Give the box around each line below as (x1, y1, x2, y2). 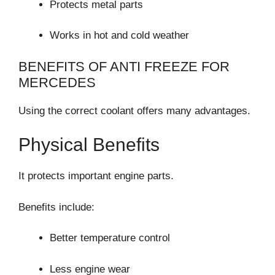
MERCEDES (18, 74, 96, 90)
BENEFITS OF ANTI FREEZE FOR (18, 58, 230, 74)
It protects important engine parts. (18, 170, 174, 182)
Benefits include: (18, 201, 95, 213)
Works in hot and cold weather (50, 29, 189, 42)
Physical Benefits (18, 134, 160, 155)
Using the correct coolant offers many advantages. (18, 104, 250, 117)
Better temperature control (50, 232, 170, 244)
